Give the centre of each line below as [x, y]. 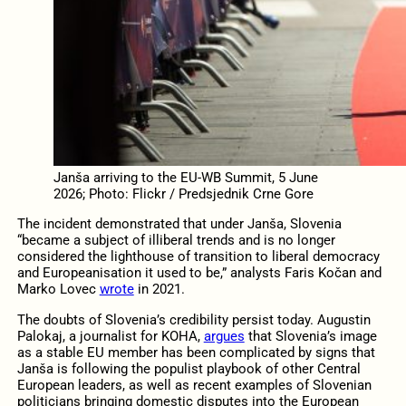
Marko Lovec [58, 290]
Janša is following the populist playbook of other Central [188, 368]
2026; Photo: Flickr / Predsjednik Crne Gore [183, 194]
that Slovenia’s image [310, 336]
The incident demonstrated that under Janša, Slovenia [179, 224]
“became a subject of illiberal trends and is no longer [176, 241]
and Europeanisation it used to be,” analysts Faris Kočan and [199, 273]
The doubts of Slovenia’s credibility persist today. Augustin [193, 319]
